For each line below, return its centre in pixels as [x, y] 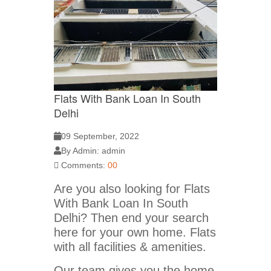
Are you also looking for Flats [132, 189]
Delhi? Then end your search [131, 218]
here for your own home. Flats [135, 233]
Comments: [83, 165]
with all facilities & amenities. [130, 247]
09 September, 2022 [100, 136]
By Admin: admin [93, 151]
